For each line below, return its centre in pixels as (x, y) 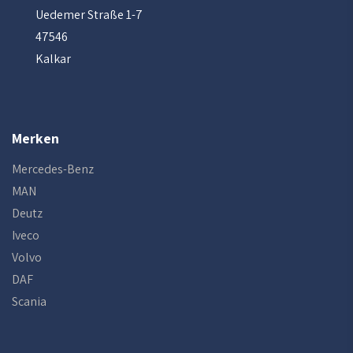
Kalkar (53, 59)
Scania (29, 301)
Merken (35, 138)
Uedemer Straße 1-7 (89, 15)
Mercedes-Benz (53, 169)
